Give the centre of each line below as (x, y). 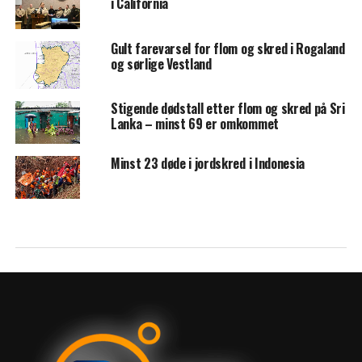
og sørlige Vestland (161, 64)
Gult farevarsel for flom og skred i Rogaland (227, 49)
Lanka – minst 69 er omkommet (194, 123)
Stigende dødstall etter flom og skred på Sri (227, 108)
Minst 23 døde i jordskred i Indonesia (208, 163)
